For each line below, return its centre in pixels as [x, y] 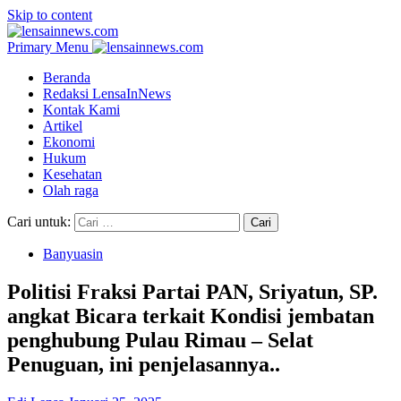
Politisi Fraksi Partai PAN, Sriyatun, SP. [192, 291]
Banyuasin [73, 254]
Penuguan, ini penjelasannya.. [144, 364]
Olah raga [71, 190]
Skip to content [50, 15]
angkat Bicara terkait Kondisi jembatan [191, 316]
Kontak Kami [81, 110]
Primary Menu [48, 47]
